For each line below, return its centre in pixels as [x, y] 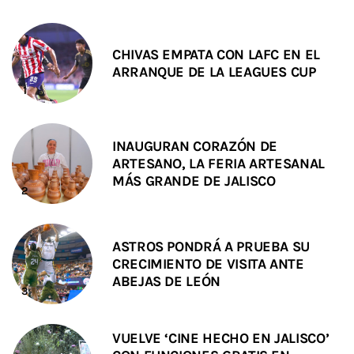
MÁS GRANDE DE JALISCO [194, 181]
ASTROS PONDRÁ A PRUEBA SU [211, 246]
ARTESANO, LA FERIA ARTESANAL [218, 163]
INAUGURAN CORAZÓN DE [195, 146]
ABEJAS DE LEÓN [166, 281]
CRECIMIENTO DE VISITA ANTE [208, 264]
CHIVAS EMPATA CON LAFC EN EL [216, 54]
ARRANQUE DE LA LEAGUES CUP [214, 72]
